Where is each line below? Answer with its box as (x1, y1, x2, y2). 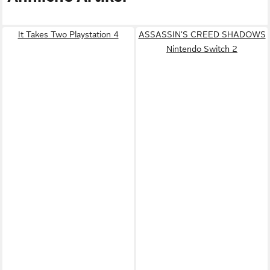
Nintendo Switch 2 (166, 44, 237, 54)
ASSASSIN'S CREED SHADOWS (138, 30, 266, 39)
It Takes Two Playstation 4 (17, 30, 119, 39)
